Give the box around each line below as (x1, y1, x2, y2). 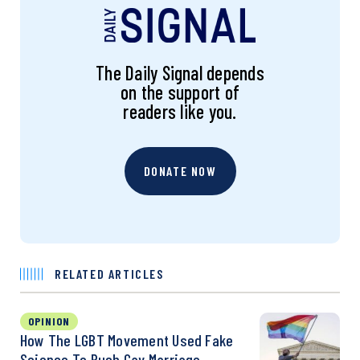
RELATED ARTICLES (55, 265, 164, 281)
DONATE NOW (143, 162, 217, 178)
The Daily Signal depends (96, 60, 264, 84)
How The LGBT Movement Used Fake (20, 329, 234, 350)
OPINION (28, 313, 70, 328)
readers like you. (123, 99, 237, 123)
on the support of (120, 80, 240, 104)
